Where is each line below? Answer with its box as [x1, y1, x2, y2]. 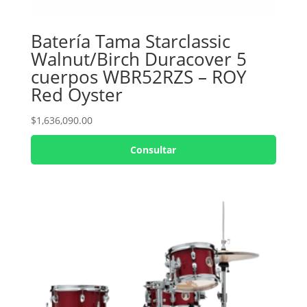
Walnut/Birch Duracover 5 [30, 46, 247, 71]
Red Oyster [30, 82, 123, 107]
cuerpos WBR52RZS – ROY [30, 64, 247, 89]
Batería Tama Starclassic [30, 28, 230, 53]
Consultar [130, 143, 177, 156]
